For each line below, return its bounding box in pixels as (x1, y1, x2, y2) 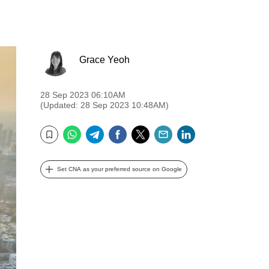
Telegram (104, 124, 153, 137)
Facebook (127, 124, 179, 137)
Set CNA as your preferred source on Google (57, 166, 182, 172)
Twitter (150, 124, 185, 137)
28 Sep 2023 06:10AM (40, 90, 125, 100)
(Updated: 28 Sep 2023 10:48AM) (40, 100, 169, 110)
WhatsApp (81, 124, 136, 137)
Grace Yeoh (79, 54, 130, 65)
